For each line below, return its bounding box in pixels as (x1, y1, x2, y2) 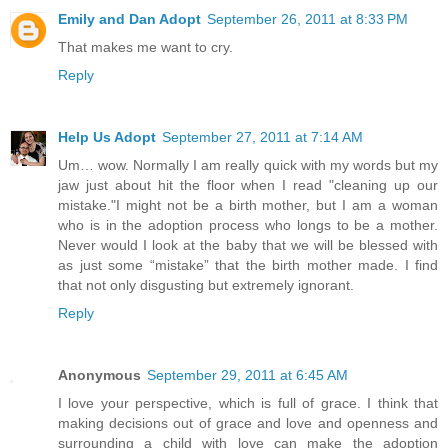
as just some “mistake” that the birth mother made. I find (58, 256, 438, 273)
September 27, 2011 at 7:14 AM (162, 128, 363, 145)
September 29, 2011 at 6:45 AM (147, 366, 348, 383)
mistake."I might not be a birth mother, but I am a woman (58, 196, 438, 213)
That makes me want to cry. (58, 39, 233, 55)
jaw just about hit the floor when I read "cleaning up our (58, 176, 438, 193)
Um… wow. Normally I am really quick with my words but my (58, 156, 438, 173)
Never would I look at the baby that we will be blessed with (58, 236, 438, 253)
